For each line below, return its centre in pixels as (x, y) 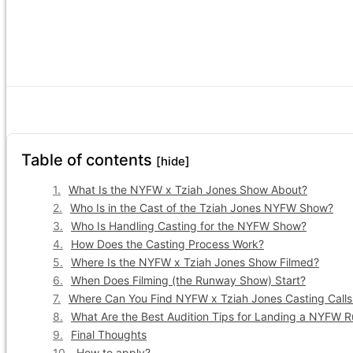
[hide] (173, 162)
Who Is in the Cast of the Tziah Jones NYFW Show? (202, 208)
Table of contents (89, 160)
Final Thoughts (109, 335)
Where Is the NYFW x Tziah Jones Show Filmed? (195, 262)
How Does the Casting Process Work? (167, 244)
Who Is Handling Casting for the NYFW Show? (189, 226)
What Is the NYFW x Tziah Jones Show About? (188, 190)
